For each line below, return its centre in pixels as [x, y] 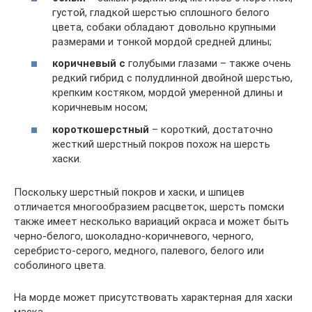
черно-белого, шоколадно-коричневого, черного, [134, 236]
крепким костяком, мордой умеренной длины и [167, 93]
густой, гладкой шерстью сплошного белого [161, 12]
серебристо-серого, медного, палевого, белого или [139, 250]
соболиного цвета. [60, 265]
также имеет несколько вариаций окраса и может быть [151, 221]
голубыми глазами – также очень [208, 63]
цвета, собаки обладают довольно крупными [164, 27]
